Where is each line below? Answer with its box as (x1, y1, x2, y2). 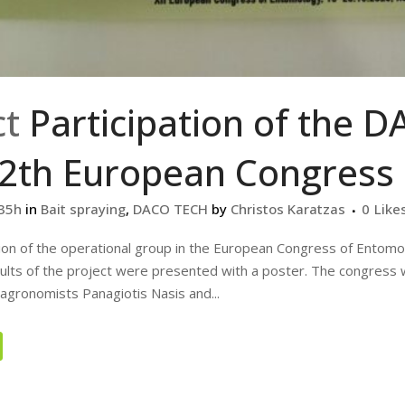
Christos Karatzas (231, 200, 345, 219)
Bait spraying (41, 200, 126, 219)
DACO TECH (133, 200, 208, 219)
